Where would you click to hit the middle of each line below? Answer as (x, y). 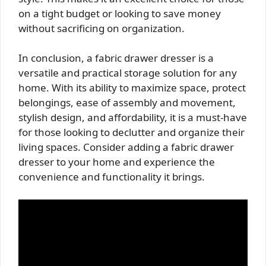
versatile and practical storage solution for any (128, 73)
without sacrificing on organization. (102, 28)
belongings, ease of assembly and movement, (127, 102)
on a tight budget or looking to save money (120, 13)
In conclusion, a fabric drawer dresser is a (116, 58)
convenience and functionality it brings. (112, 177)
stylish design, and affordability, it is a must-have (133, 117)
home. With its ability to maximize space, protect (132, 88)
